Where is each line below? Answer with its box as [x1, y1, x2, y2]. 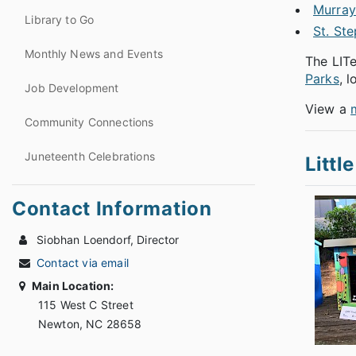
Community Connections [25, 114, 154, 129]
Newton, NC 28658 [106, 316, 142, 331]
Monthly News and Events [25, 46, 163, 60]
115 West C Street [38, 297, 133, 311]
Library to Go [25, 12, 95, 26]
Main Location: [32, 278, 114, 292]
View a [305, 101, 351, 117]
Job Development [25, 80, 119, 95]
